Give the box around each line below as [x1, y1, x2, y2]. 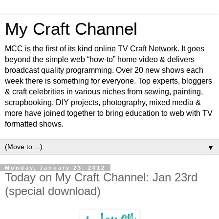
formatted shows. [5, 120, 64, 128]
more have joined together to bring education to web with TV [5, 109, 213, 117]
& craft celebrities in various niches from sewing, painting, [5, 88, 203, 96]
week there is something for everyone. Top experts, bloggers [5, 77, 212, 85]
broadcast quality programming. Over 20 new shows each [5, 66, 203, 74]
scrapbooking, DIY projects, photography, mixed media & [5, 98, 201, 107]
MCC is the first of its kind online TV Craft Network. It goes [5, 44, 204, 53]
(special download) [5, 184, 101, 197]
